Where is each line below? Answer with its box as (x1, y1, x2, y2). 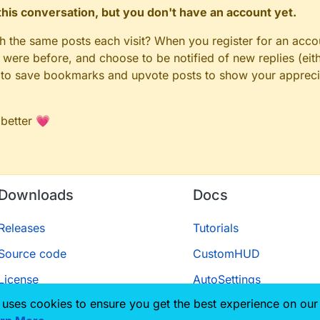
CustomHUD (192, 246, 260, 261)
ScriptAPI (192, 298, 242, 312)
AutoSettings (192, 272, 261, 286)
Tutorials (192, 221, 239, 235)
